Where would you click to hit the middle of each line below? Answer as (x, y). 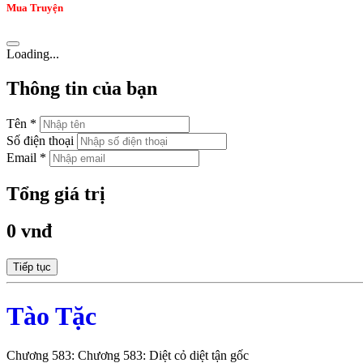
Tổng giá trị (56, 193)
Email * (26, 157)
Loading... (33, 53)
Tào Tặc (51, 316)
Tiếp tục (32, 267)
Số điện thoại (40, 140)
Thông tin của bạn (82, 88)
